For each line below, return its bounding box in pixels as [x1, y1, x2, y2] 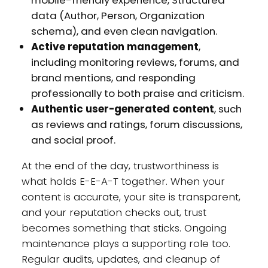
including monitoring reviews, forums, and [31, 55, 239, 70]
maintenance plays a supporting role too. [21, 236, 230, 251]
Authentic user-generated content [31, 102, 214, 117]
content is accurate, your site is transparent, [21, 190, 240, 205]
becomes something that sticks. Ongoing [21, 221, 227, 236]
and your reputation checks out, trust [21, 205, 206, 220]
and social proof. [31, 133, 115, 148]
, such [214, 102, 242, 117]
